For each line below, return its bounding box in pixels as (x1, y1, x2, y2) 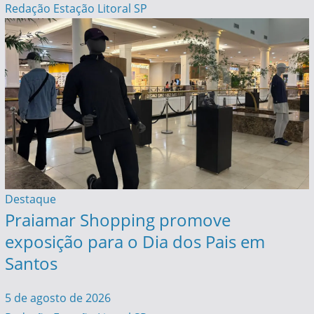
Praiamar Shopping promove (4, 208, 231, 232)
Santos (4, 252, 57, 275)
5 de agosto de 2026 (4, 290, 111, 306)
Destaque (4, 191, 56, 207)
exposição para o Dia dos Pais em (4, 230, 265, 254)
